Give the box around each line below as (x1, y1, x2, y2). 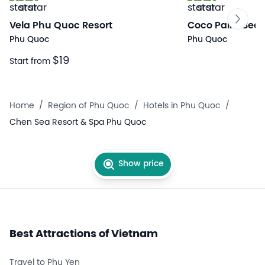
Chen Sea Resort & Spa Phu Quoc (9, 118, 147, 128)
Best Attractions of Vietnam (9, 229, 158, 241)
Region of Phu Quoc (48, 102, 130, 111)
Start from (9, 57, 53, 67)
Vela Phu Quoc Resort (9, 21, 112, 31)
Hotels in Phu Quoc (143, 102, 221, 111)
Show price (118, 160, 164, 169)
